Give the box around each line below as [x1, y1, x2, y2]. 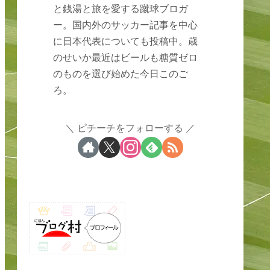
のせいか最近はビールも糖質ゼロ [53, 52, 198, 63]
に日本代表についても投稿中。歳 [53, 36, 198, 47]
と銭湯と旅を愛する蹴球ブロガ [53, 3, 189, 14]
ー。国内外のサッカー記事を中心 [53, 19, 198, 31]
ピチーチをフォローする [77, 122, 183, 133]
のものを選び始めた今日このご [53, 68, 189, 80]
